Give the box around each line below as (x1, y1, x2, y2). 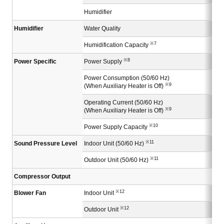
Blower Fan (14, 189, 46, 197)
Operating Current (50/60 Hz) (84, 99, 163, 106)
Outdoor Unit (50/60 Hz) (84, 156, 150, 164)
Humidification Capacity (84, 41, 150, 49)
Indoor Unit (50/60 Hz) (84, 140, 145, 147)
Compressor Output (14, 173, 70, 180)
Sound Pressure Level (14, 140, 77, 147)
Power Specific (14, 58, 56, 65)
